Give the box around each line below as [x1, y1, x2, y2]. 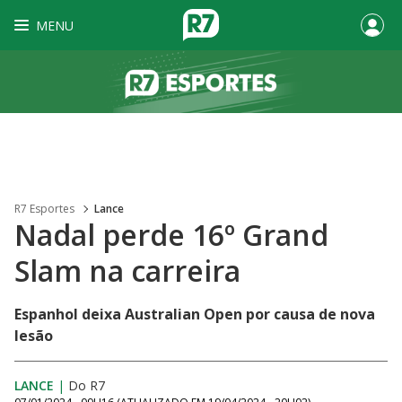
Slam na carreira [14, 251, 240, 290]
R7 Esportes [14, 201, 74, 216]
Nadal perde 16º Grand [14, 215, 328, 254]
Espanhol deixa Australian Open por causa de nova [14, 304, 375, 324]
